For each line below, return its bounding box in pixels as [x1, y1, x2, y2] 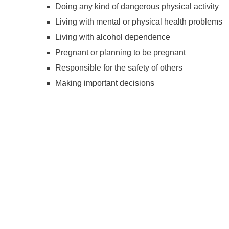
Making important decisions [55, 79, 154, 87]
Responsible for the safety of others [55, 63, 182, 72]
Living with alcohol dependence [55, 33, 170, 41]
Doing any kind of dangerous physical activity [55, 2, 219, 11]
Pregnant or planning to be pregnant [55, 48, 186, 57]
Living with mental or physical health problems [55, 17, 222, 26]
